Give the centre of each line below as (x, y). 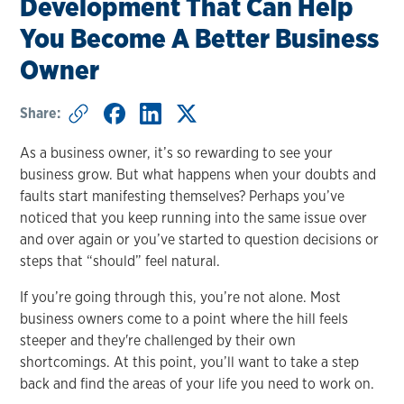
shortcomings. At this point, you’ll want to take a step (190, 362)
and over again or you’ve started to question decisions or (200, 239)
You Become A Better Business (200, 38)
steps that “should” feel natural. (120, 261)
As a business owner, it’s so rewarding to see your (177, 152)
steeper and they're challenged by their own (158, 340)
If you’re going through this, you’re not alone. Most (181, 297)
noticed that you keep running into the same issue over (194, 217)
